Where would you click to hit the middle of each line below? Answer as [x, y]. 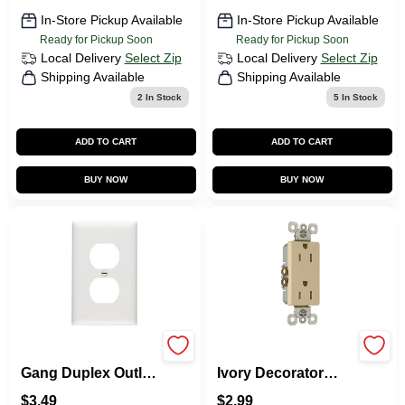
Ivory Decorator [270, 372]
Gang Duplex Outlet [87, 372]
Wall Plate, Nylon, [79, 390]
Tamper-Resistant [277, 390]
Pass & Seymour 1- [86, 355]
